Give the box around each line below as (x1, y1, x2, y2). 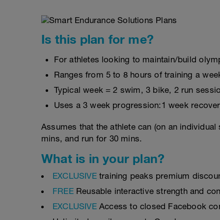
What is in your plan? (41, 151, 165, 165)
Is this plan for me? (41, 32, 154, 46)
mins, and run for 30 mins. (41, 134, 142, 143)
